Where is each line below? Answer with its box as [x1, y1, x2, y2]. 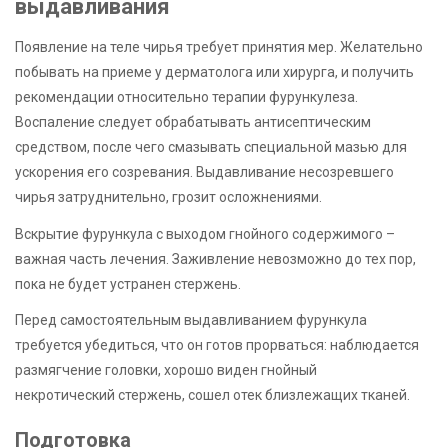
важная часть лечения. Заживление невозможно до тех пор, [15, 250, 416, 267]
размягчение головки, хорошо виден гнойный [15, 361, 317, 378]
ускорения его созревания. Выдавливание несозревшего [15, 164, 394, 181]
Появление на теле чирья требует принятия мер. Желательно [15, 39, 423, 56]
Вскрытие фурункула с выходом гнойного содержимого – [15, 225, 395, 242]
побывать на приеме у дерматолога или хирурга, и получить [15, 64, 414, 81]
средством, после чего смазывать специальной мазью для [15, 139, 407, 156]
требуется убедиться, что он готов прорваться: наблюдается [15, 336, 419, 353]
